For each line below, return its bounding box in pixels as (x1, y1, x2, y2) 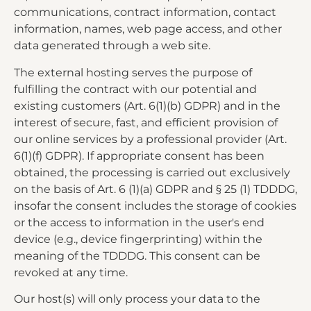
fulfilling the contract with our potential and (14, 82, 257, 96)
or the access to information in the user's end (14, 215, 264, 229)
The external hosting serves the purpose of (14, 65, 252, 79)
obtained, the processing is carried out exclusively (14, 165, 290, 179)
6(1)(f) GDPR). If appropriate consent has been (14, 149, 264, 162)
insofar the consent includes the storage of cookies (14, 199, 296, 212)
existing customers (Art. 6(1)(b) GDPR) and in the (14, 99, 280, 112)
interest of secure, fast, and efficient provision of (14, 115, 278, 129)
